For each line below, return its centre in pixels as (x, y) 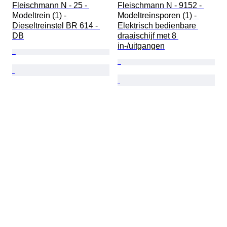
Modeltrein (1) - (40, 16)
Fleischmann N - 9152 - (161, 6)
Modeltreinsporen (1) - (158, 16)
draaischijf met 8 (148, 36)
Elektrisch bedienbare (158, 26)
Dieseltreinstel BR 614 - (56, 26)
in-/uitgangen (141, 46)
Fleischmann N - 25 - (51, 6)
